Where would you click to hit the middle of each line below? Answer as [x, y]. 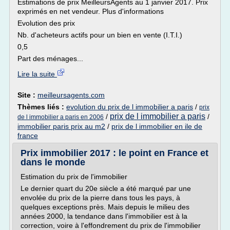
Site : [27, 95]
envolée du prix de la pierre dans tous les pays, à [100, 198]
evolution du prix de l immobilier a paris [130, 107]
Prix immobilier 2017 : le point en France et [114, 153]
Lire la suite [37, 74]
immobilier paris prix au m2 [61, 126]
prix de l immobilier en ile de [157, 126]
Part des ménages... [50, 59]
